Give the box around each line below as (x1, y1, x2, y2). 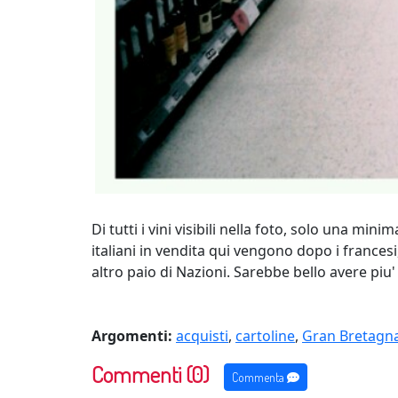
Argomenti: (92, 325, 172, 346)
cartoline (235, 325, 295, 346)
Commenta (232, 369, 287, 385)
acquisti (176, 325, 228, 346)
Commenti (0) (92, 359, 210, 388)
